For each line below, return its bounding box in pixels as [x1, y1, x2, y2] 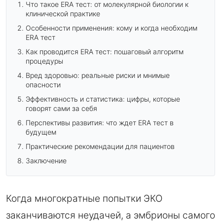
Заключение [26, 156, 67, 165]
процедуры [26, 56, 64, 65]
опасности [26, 80, 61, 89]
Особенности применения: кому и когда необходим [26, 23, 198, 32]
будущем [26, 127, 57, 136]
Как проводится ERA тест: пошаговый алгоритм [26, 47, 184, 56]
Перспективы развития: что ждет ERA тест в [26, 118, 174, 127]
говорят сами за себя [26, 104, 98, 112]
